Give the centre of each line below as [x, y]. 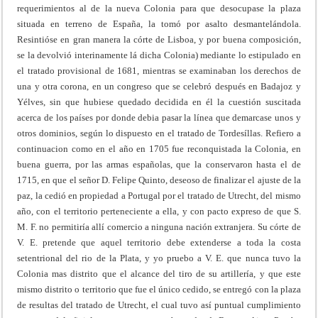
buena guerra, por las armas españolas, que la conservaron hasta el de [159, 164]
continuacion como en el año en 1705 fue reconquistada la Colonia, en [159, 148]
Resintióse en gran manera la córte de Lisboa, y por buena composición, [159, 39]
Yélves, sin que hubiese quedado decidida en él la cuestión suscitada [159, 102]
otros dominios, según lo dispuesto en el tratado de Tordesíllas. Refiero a [159, 133]
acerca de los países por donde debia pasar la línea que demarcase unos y [159, 117]
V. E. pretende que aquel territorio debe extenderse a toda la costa [159, 242]
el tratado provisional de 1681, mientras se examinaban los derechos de [159, 70]
